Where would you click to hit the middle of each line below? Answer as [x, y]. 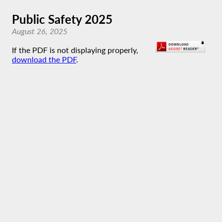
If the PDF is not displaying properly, [75, 50]
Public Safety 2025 [62, 19]
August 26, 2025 [40, 31]
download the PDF [44, 59]
